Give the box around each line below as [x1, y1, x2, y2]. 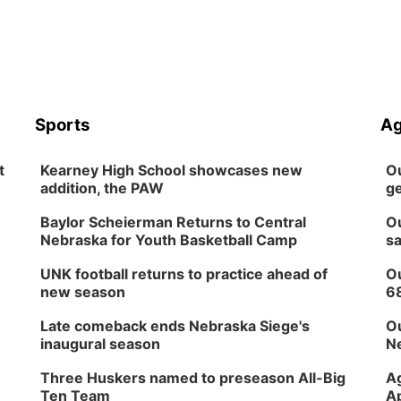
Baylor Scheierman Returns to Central [40, 213, 307, 231]
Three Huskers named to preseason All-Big [40, 369, 346, 387]
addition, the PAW [40, 179, 165, 197]
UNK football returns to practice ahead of [40, 265, 328, 283]
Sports [35, 115, 91, 135]
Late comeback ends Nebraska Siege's [40, 317, 311, 335]
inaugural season [40, 335, 161, 353]
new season [40, 283, 126, 301]
